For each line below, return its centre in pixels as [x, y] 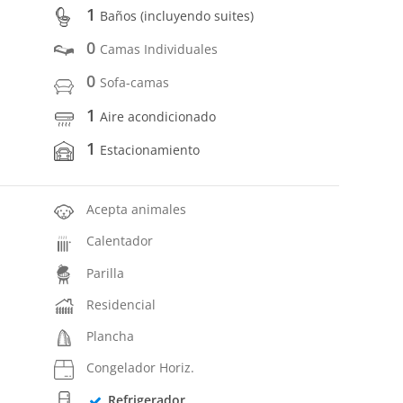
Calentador [120, 241]
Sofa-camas [135, 83]
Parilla [106, 273]
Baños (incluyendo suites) [177, 15]
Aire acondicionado [158, 116]
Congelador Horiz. [141, 368]
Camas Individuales [159, 49]
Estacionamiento [150, 149]
